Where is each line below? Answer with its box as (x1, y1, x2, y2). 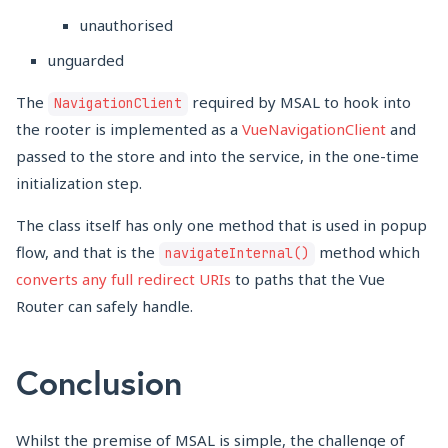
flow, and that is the (16, 241, 159, 262)
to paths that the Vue (231, 268, 385, 289)
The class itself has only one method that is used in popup (16, 214, 427, 235)
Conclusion (16, 359, 182, 404)
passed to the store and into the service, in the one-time (16, 145, 419, 166)
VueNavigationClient (242, 118, 386, 139)
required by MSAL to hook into (188, 91, 411, 112)
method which (315, 241, 420, 262)
